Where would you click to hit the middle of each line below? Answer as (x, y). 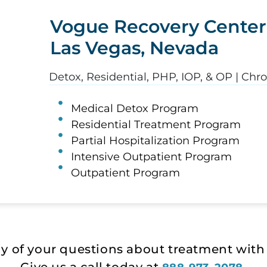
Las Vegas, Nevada (134, 48)
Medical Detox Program (134, 108)
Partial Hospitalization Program (155, 140)
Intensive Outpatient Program (151, 156)
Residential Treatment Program (156, 124)
